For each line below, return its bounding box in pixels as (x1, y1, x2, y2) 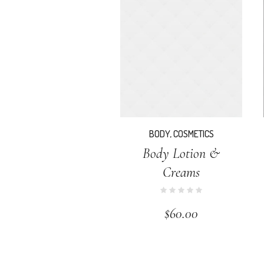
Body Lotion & (143, 144, 220, 162)
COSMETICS (173, 127, 214, 140)
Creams (163, 163, 200, 181)
